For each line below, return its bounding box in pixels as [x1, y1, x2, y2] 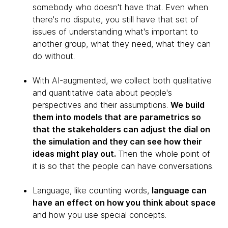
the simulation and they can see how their [33, 136, 202, 147]
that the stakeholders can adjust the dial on [33, 124, 210, 134]
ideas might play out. [33, 149, 118, 159]
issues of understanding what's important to [33, 26, 198, 37]
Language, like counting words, [33, 185, 152, 195]
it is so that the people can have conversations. [33, 161, 214, 171]
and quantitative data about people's [33, 88, 172, 98]
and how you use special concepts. [33, 210, 169, 220]
